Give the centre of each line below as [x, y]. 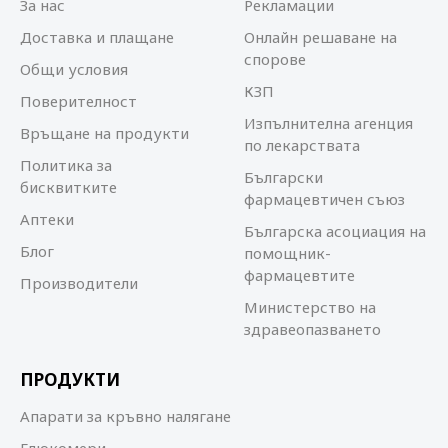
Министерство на [310, 307]
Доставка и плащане [97, 37]
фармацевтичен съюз [324, 199]
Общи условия [74, 69]
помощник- [287, 253]
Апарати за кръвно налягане [125, 416]
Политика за [66, 165]
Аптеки [47, 219]
